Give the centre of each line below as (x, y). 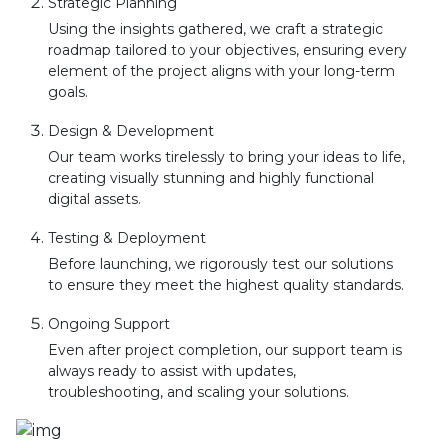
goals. (68, 92)
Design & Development (131, 131)
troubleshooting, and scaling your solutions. (198, 392)
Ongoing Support (109, 324)
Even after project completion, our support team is (225, 350)
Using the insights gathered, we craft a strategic (215, 29)
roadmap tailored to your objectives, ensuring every (227, 50)
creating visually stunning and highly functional (211, 178)
